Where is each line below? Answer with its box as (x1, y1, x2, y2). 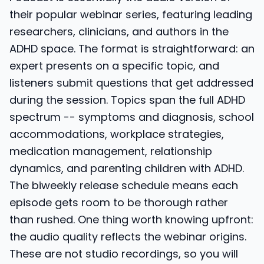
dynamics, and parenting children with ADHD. (9, 161, 244, 176)
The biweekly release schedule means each (9, 178, 238, 193)
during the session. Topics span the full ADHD (9, 93, 245, 107)
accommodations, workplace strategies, (9, 127, 224, 141)
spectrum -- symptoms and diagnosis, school (9, 110, 254, 124)
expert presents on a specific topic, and (9, 58, 219, 73)
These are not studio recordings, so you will (9, 246, 238, 261)
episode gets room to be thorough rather (9, 195, 228, 210)
